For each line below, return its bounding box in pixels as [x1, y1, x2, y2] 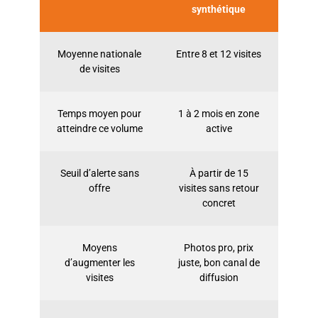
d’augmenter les [64, 257, 135, 269]
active [205, 123, 232, 135]
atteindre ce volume [56, 123, 143, 135]
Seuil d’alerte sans [60, 168, 139, 180]
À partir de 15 [189, 168, 248, 180]
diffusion [199, 272, 238, 284]
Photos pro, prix [184, 242, 253, 254]
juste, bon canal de [177, 257, 260, 269]
